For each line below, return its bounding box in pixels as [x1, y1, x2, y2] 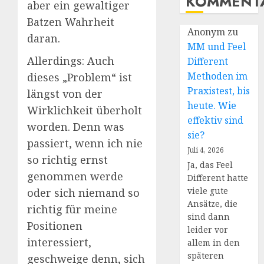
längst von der [27, 87, 103, 101]
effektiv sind [187, 114, 244, 127]
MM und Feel [187, 40, 246, 53]
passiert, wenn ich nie [27, 136, 143, 151]
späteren [187, 250, 225, 261]
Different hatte [187, 172, 249, 183]
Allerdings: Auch [27, 54, 114, 68]
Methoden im [187, 70, 248, 82]
